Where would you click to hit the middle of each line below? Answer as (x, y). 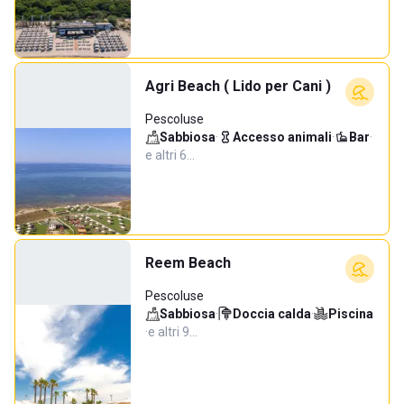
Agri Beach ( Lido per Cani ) (238, 86)
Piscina (351, 314)
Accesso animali (282, 137)
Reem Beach (188, 263)
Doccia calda (272, 314)
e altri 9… (173, 332)
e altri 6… (170, 155)
